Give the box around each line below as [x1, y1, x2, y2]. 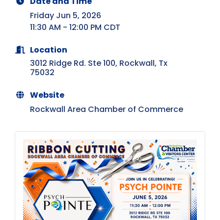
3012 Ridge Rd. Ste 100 [30, 57, 115, 69]
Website [30, 89, 64, 101]
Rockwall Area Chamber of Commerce [30, 104, 183, 115]
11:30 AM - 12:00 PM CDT [30, 22, 120, 33]
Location [30, 44, 67, 56]
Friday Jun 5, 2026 [30, 10, 101, 22]
